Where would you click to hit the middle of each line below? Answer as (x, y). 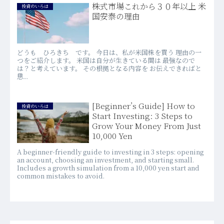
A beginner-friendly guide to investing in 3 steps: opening (110, 151)
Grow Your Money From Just (147, 125)
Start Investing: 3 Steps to (142, 115)
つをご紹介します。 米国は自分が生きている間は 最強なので (106, 60)
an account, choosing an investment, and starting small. (105, 159)
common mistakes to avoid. (60, 175)
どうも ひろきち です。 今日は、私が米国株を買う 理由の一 (109, 52)
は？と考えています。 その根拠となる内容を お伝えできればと (109, 68)
